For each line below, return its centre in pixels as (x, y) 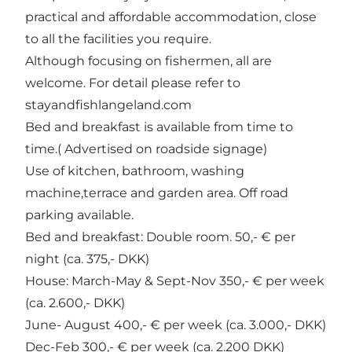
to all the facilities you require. (118, 38)
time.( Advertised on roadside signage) (146, 148)
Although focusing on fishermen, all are (148, 60)
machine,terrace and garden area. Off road (157, 192)
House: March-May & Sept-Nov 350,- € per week (175, 280)
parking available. (79, 214)
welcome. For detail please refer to (133, 82)
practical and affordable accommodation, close (171, 16)
